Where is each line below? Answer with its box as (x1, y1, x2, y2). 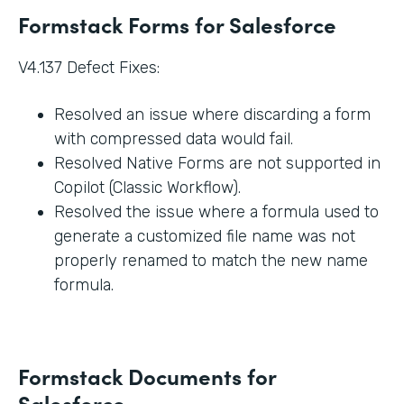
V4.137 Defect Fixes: (18, 58, 160, 78)
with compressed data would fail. (54, 129, 293, 150)
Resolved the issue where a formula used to (54, 202, 379, 223)
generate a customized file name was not (54, 226, 355, 247)
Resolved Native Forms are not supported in (54, 153, 381, 174)
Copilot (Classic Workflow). (54, 178, 241, 198)
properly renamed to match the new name (54, 251, 368, 271)
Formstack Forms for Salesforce (18, 9, 336, 40)
